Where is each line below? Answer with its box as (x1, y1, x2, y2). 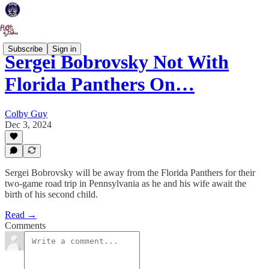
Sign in (52, 44, 76, 53)
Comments (5, 220, 46, 231)
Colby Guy (5, 108, 47, 119)
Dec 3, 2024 (5, 119, 52, 130)
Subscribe (8, 44, 43, 53)
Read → (5, 210, 37, 220)
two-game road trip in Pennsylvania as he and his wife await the (5, 178, 246, 189)
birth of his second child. (5, 189, 98, 199)
